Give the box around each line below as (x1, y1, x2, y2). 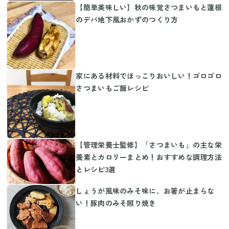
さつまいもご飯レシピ (76, 82, 149, 93)
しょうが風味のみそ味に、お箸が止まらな (76, 186, 215, 196)
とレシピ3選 (76, 164, 116, 174)
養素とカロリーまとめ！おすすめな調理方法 (76, 151, 222, 162)
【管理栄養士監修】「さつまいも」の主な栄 (76, 139, 222, 150)
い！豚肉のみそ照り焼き (76, 198, 156, 209)
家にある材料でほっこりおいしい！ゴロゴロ (76, 70, 222, 81)
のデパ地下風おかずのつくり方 (76, 14, 178, 25)
